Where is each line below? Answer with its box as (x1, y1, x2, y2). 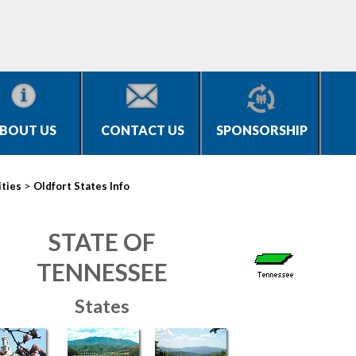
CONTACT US (100, 122, 184, 137)
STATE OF (48, 227, 155, 256)
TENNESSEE (36, 257, 168, 286)
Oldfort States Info (33, 180, 130, 192)
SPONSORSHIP (215, 122, 308, 137)
